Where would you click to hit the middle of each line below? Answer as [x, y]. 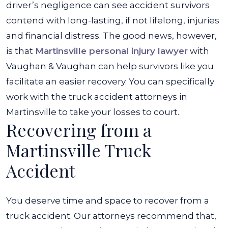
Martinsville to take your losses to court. [93, 112]
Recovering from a [79, 130]
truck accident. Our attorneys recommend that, [111, 216]
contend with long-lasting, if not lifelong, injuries [113, 20]
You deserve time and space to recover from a [108, 201]
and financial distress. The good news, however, [111, 36]
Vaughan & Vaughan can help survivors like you [110, 66]
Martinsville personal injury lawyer [111, 51]
